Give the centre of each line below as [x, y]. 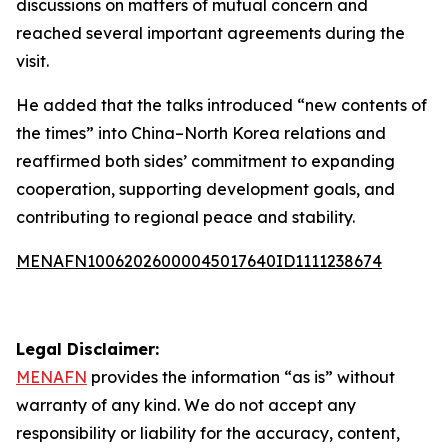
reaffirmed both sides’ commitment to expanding [205, 161]
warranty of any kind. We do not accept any [186, 405]
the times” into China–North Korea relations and [201, 133]
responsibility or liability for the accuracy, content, [208, 433]
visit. [32, 61]
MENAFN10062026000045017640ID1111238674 [199, 261]
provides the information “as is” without [241, 377]
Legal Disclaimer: [87, 349]
